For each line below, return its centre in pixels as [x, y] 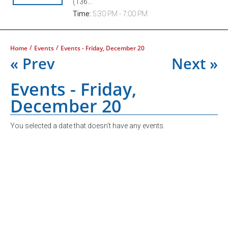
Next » [195, 63]
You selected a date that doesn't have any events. [88, 125]
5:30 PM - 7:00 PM [119, 13]
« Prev [33, 63]
